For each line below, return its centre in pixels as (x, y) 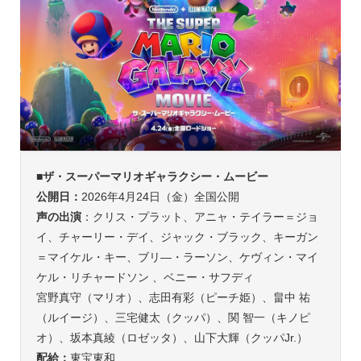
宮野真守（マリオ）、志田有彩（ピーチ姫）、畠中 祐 (173, 297)
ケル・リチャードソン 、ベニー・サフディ (145, 277)
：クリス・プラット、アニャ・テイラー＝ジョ (199, 216)
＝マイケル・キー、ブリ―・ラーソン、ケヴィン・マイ (177, 257)
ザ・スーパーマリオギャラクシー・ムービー (155, 176)
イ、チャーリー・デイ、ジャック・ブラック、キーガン (177, 237)
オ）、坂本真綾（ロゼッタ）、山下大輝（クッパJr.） (172, 337)
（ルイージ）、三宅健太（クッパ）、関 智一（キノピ (173, 317)
